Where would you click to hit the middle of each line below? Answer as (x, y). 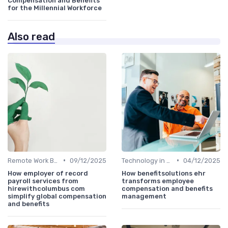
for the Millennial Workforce (55, 8)
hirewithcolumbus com (46, 188)
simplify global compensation (57, 196)
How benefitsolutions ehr (164, 173)
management (144, 196)
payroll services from (43, 181)
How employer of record (48, 173)
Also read (31, 36)
